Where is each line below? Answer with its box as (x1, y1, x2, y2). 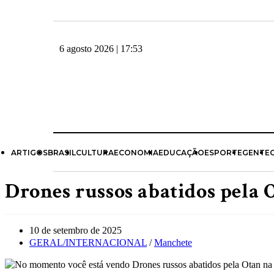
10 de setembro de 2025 (29, 225, 122, 235)
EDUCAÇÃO (158, 148, 204, 157)
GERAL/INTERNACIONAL (29, 237, 147, 248)
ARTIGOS (11, 148, 48, 157)
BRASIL (48, 148, 76, 157)
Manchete (154, 237, 192, 248)
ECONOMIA (114, 148, 158, 157)
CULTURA (76, 148, 114, 157)
